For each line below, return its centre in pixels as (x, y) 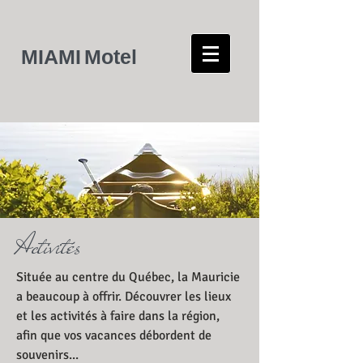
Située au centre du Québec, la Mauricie (128, 277)
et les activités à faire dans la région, (118, 316)
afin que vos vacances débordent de (114, 335)
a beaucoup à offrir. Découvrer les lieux (124, 297)
